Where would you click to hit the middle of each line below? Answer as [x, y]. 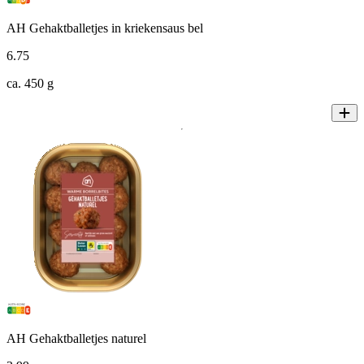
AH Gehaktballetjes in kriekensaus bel [105, 28]
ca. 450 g [30, 84]
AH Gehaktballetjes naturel [76, 339]
